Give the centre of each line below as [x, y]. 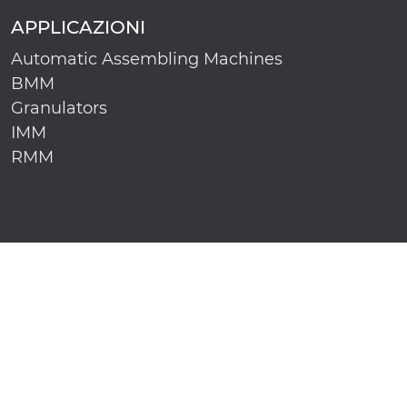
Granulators [59, 108]
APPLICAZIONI [78, 27]
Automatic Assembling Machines [147, 59]
